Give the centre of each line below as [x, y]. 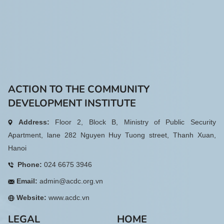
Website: [32, 197]
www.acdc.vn [69, 197]
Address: [34, 122]
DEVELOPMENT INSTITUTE [72, 103]
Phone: [29, 164]
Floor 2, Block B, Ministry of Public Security [135, 122]
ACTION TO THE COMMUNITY [79, 89]
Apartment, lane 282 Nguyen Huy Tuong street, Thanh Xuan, [112, 135]
